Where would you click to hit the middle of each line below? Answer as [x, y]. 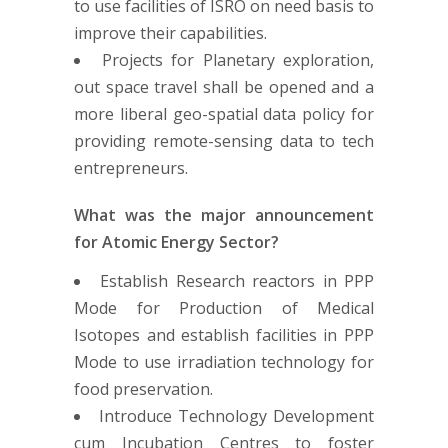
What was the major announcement [224, 214]
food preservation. [143, 388]
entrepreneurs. [131, 167]
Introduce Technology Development [236, 415]
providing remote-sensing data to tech [224, 140]
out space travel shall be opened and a [224, 86]
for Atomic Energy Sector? [176, 241]
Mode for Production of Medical [224, 307]
